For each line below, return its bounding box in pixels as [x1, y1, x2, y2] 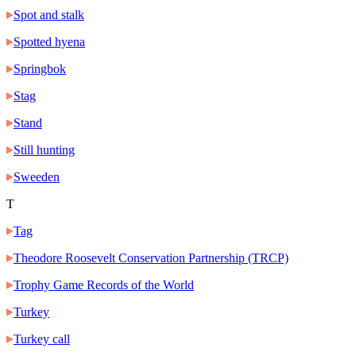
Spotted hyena [14, 35, 85, 49]
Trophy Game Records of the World [14, 278, 194, 292]
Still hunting [14, 143, 75, 157]
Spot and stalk [14, 8, 84, 22]
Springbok [14, 62, 66, 76]
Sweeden [14, 170, 60, 184]
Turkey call [14, 332, 70, 346]
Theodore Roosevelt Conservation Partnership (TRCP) [14, 251, 288, 265]
